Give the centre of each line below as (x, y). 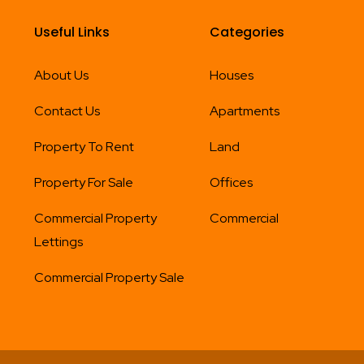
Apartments (245, 110)
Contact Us (67, 110)
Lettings (58, 241)
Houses (232, 75)
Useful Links (71, 32)
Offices (232, 182)
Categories (247, 32)
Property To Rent (84, 146)
